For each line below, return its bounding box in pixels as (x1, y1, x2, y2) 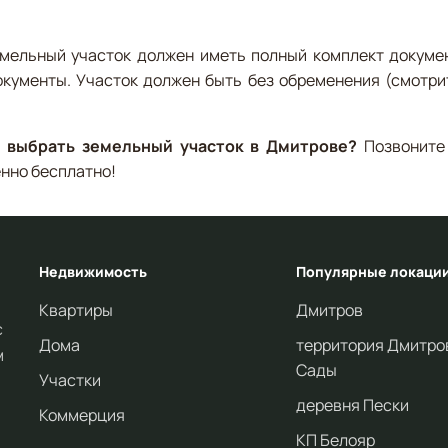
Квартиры (39, 298, 113, 321)
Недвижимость (39, 261, 147, 281)
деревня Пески (296, 393, 410, 416)
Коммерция (39, 403, 125, 426)
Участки (39, 368, 101, 391)
